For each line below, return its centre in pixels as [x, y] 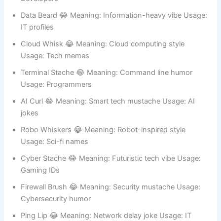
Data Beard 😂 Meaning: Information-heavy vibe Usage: [114, 42]
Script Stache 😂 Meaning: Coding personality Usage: [111, 14]
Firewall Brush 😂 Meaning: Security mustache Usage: [111, 214]
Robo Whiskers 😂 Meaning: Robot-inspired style [103, 157]
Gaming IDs [40, 197]
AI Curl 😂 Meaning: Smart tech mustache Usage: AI [108, 128]
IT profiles [37, 54]
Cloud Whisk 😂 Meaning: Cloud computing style [103, 71]
